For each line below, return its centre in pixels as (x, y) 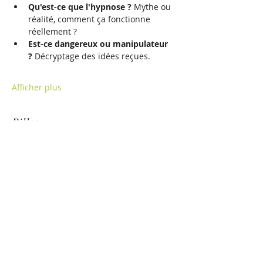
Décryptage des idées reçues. (91, 56)
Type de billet (38, 176)
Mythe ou (152, 7)
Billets (27, 122)
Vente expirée (41, 157)
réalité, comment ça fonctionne (90, 19)
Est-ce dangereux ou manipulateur (99, 44)
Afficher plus (37, 87)
